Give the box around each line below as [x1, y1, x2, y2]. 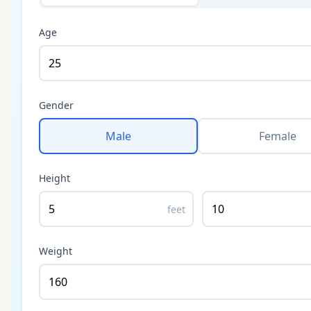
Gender [39, 98, 74, 112]
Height [39, 171, 70, 185]
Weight [39, 244, 72, 258]
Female [258, 128, 296, 144]
